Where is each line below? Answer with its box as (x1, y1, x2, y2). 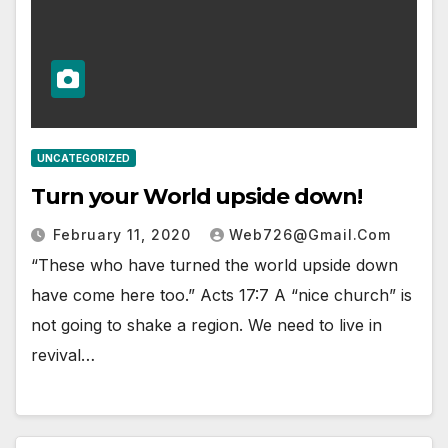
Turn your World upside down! (31, 182, 363, 210)
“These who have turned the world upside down (31, 254, 398, 275)
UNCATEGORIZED (37, 151, 130, 164)
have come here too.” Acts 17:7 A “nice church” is (31, 284, 412, 305)
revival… (31, 344, 95, 365)
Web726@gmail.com (229, 225, 391, 243)
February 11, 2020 (53, 225, 196, 243)
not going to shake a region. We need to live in (31, 314, 382, 335)
